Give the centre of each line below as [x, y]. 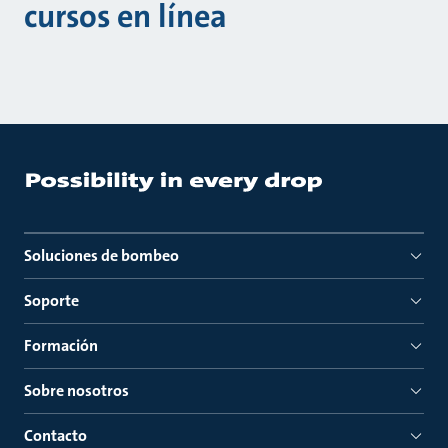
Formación [61, 345]
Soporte [51, 300]
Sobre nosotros [76, 390]
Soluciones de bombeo [101, 255]
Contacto [55, 435]
